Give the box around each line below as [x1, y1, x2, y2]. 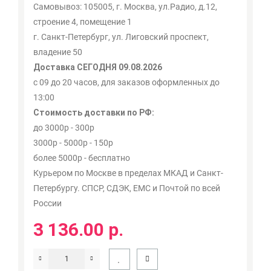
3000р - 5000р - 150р [33, 137, 113, 148]
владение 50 [33, 47, 82, 57]
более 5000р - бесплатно [33, 152, 130, 163]
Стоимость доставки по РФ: [33, 107, 154, 117]
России [33, 198, 62, 208]
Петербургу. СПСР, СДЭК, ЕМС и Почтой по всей [33, 183, 220, 193]
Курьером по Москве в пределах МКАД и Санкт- [33, 168, 223, 178]
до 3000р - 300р [33, 122, 94, 132]
